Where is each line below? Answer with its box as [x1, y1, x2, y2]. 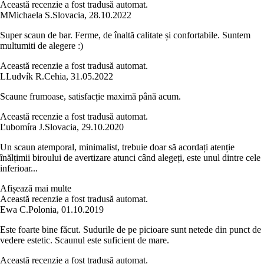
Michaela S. [8, 10, 52, 21]
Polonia [28, 204, 57, 215]
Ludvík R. [6, 71, 44, 82]
